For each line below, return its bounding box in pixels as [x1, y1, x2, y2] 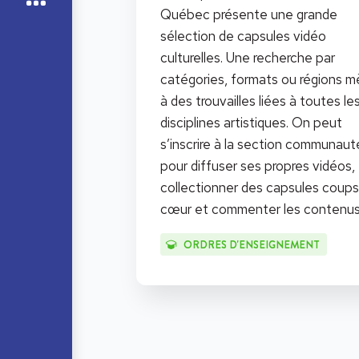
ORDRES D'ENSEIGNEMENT [183, 237, 320, 253]
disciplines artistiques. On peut [160, 114, 342, 132]
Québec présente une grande [160, 6, 337, 24]
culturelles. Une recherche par [160, 49, 335, 67]
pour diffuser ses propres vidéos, [160, 157, 355, 175]
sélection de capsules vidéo [160, 27, 326, 46]
